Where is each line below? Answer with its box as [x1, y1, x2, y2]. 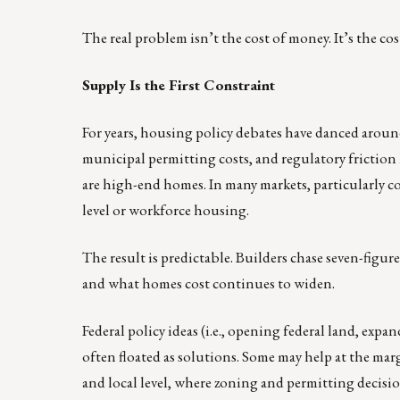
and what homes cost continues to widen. [82, 272, 335, 293]
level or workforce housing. [82, 199, 249, 220]
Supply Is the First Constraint [82, 74, 275, 95]
